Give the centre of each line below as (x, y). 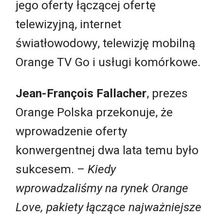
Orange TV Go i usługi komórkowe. (108, 62)
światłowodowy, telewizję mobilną (105, 43)
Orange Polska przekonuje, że (94, 112)
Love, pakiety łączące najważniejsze (109, 207)
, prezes (167, 93)
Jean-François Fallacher (81, 93)
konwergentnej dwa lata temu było (107, 150)
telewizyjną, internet (68, 24)
